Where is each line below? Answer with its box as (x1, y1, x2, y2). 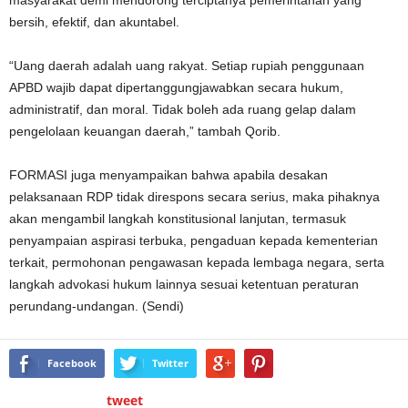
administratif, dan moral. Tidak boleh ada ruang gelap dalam (9, 101, 356, 117)
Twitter (152, 355, 189, 370)
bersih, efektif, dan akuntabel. (9, 14, 179, 29)
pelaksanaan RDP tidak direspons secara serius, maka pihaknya (9, 189, 380, 204)
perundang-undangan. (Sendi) (9, 298, 184, 313)
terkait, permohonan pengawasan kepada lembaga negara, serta (9, 254, 384, 270)
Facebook (47, 355, 97, 370)
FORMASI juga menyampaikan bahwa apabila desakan (9, 167, 328, 182)
